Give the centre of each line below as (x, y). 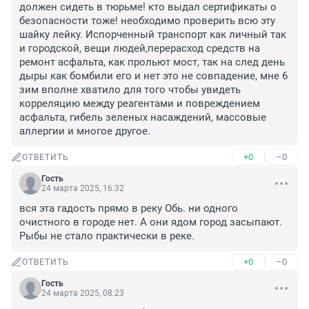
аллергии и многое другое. (85, 131)
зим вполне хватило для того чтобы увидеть (130, 90)
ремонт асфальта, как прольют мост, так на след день (152, 62)
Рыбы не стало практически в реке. (107, 236)
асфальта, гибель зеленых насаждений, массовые (143, 118)
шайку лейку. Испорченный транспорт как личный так (153, 35)
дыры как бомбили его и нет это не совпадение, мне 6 (153, 76)
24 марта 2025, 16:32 (83, 189)
